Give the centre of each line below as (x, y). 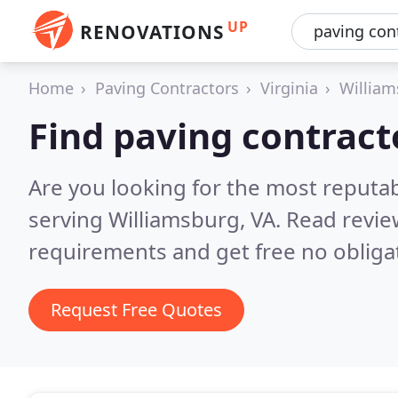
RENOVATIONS (152, 32)
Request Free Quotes (136, 310)
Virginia (289, 88)
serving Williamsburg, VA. (157, 219)
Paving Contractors (167, 88)
